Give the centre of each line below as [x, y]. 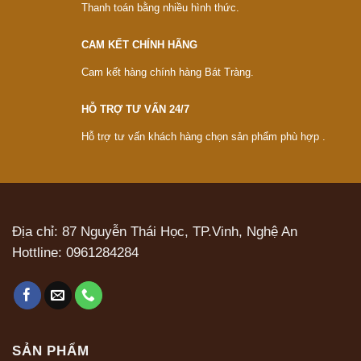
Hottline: [39, 252]
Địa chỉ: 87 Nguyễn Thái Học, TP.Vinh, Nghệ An [155, 231]
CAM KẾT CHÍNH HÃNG [139, 44]
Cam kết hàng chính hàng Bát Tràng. [167, 73]
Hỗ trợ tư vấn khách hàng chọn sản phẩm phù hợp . [203, 137]
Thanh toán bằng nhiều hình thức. [160, 8]
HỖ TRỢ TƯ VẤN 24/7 [135, 109]
